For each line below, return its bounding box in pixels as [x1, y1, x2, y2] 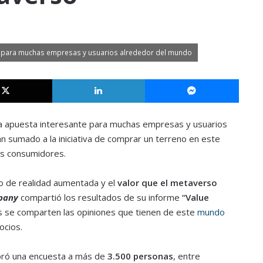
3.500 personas [107, 249, 173, 262]
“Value [179, 191, 209, 203]
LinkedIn [144, 73, 174, 84]
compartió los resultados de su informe [18, 191, 180, 203]
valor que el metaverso [117, 176, 217, 188]
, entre [173, 249, 200, 262]
